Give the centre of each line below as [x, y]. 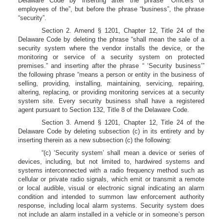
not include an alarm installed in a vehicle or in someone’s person [111, 214]
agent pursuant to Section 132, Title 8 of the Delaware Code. [103, 110]
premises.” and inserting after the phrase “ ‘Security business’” [111, 66]
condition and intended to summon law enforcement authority [111, 197]
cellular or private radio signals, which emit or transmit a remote [111, 179]
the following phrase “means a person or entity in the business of [111, 75]
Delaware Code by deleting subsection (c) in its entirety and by [111, 131]
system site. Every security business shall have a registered [111, 101]
